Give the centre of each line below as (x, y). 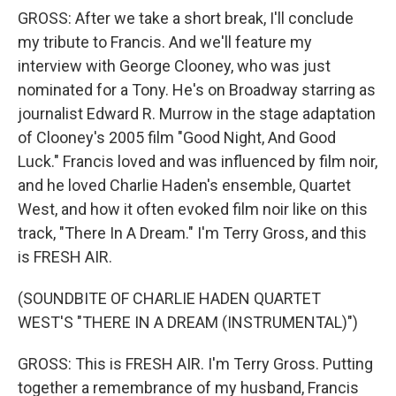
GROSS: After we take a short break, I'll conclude (186, 18)
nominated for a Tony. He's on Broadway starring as (197, 90)
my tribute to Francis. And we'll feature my (165, 42)
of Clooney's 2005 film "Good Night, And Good (177, 137)
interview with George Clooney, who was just (174, 66)
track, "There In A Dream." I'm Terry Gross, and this (192, 233)
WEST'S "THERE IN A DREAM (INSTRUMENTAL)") (188, 322)
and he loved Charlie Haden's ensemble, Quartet (184, 185)
